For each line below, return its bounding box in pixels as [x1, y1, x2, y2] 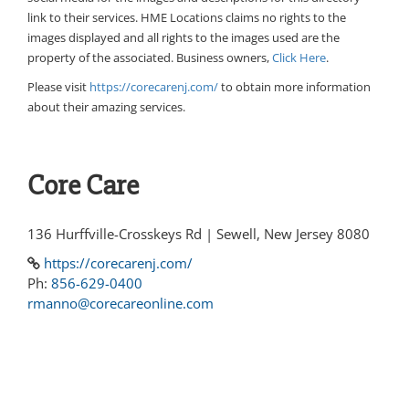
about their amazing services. [27, 99, 185, 116]
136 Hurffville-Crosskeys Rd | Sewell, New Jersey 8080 [27, 225, 370, 244]
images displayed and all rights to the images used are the [27, 29, 340, 47]
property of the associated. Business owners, [27, 49, 272, 67]
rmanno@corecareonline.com [27, 294, 214, 313]
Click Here [272, 49, 326, 67]
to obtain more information [218, 79, 371, 96]
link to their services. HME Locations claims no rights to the [27, 9, 346, 26]
